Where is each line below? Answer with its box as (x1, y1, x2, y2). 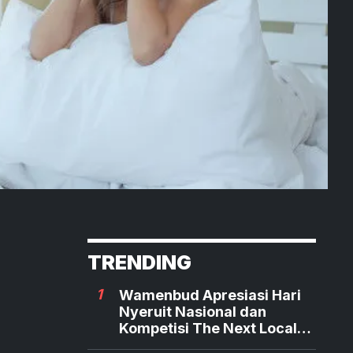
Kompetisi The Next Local (119, 319, 297, 336)
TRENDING (87, 250, 191, 274)
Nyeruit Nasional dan (119, 303, 266, 320)
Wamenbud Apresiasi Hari (119, 286, 301, 303)
